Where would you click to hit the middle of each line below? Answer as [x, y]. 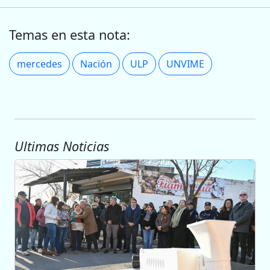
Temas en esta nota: [70, 35]
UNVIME [185, 64]
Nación [96, 64]
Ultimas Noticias [62, 146]
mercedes [39, 64]
